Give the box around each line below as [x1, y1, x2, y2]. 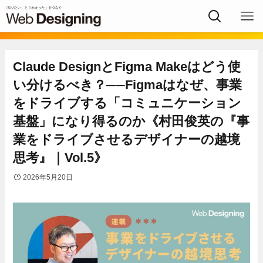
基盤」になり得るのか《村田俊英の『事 [13, 114, 250, 129]
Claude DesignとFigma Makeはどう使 [13, 59, 241, 75]
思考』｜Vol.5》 [13, 150, 107, 166]
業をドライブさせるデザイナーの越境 [13, 132, 241, 147]
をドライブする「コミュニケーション [13, 96, 242, 111]
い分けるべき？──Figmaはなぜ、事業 [13, 77, 242, 93]
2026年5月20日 [23, 173, 73, 182]
